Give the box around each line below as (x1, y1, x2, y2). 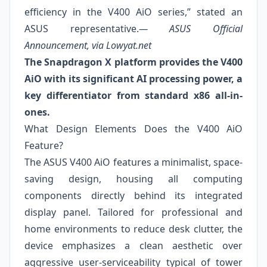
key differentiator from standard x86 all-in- (24, 89, 243, 102)
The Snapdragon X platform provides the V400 (24, 55, 243, 69)
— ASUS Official (138, 22, 243, 35)
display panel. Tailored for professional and (24, 206, 243, 219)
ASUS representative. (24, 22, 139, 35)
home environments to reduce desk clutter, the (24, 222, 243, 235)
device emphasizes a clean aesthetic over (24, 239, 243, 252)
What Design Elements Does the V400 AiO (24, 122, 243, 135)
